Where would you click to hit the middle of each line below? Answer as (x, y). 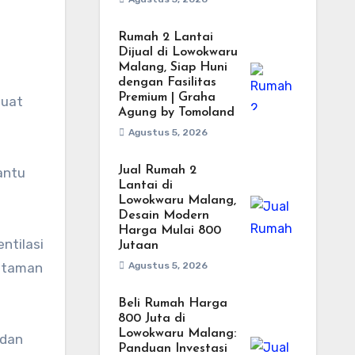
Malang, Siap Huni (172, 67)
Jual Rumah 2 (157, 170)
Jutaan (138, 246)
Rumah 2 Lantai (165, 37)
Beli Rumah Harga (172, 303)
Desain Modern (163, 216)
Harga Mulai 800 (169, 231)
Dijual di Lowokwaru (177, 52)
